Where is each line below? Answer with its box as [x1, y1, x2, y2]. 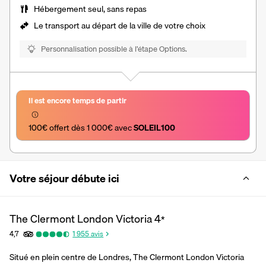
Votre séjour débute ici [9, 169, 119, 187]
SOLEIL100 [134, 121, 175, 134]
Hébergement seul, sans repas [34, 2, 147, 15]
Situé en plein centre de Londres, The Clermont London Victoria [9, 250, 244, 264]
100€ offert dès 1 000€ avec [28, 121, 134, 134]
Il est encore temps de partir [28, 94, 126, 106]
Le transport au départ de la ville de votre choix [34, 18, 205, 32]
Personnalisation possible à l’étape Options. [41, 42, 187, 55]
